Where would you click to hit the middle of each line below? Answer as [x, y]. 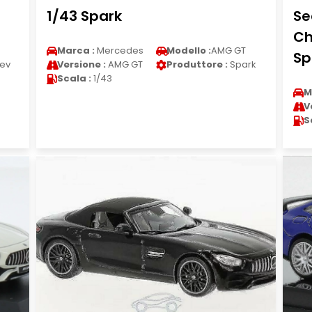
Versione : [81, 64]
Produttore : [197, 64]
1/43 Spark [84, 16]
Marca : [76, 50]
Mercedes [119, 50]
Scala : [74, 78]
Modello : [188, 50]
